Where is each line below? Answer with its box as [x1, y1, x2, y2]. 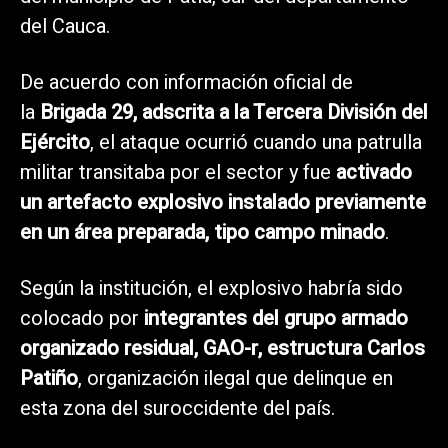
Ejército [20, 127, 90, 157]
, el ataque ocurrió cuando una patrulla [90, 127, 422, 157]
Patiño [20, 363, 78, 393]
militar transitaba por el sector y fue [20, 157, 336, 187]
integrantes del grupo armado [144, 303, 408, 333]
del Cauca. [20, 11, 110, 41]
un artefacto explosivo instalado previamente [20, 187, 426, 217]
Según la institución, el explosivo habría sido [20, 273, 403, 303]
